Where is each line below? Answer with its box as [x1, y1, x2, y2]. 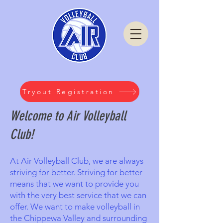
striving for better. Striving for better [10, 167, 142, 177]
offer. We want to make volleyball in [10, 202, 140, 212]
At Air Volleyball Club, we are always [10, 156, 143, 166]
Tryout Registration [22, 87, 114, 96]
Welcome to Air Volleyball [10, 108, 126, 124]
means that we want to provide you [10, 179, 139, 189]
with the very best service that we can [10, 190, 146, 200]
